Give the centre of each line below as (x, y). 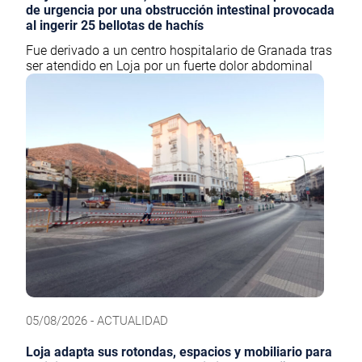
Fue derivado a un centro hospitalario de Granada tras (179, 51)
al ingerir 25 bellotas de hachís (115, 26)
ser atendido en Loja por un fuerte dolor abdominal (169, 66)
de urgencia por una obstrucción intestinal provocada (180, 11)
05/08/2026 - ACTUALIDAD (97, 321)
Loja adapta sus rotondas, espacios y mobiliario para (179, 352)
